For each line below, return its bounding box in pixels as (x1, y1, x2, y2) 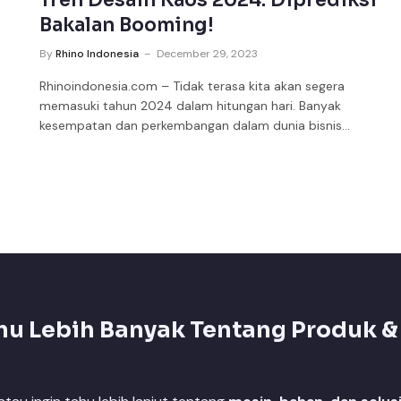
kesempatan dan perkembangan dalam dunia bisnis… (39, 117, 351, 134)
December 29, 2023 (157, 47, 259, 62)
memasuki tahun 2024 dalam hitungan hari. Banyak (39, 98, 342, 115)
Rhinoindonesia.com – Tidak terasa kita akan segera (39, 78, 346, 95)
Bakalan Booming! (39, 13, 215, 38)
